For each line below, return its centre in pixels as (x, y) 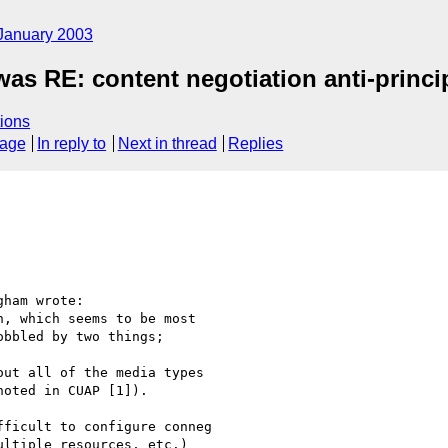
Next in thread (167, 144)
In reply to (72, 144)
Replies (256, 144)
